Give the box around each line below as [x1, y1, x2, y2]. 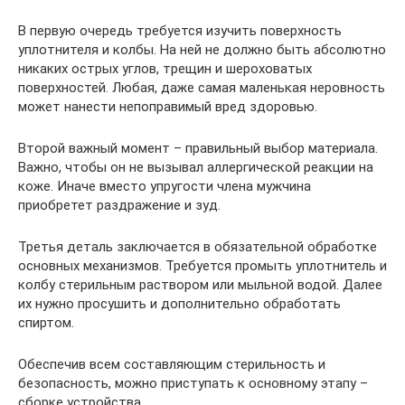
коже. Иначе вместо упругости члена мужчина [18, 177, 311, 194]
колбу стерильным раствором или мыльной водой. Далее [18, 276, 382, 293]
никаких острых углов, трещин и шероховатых [18, 60, 312, 77]
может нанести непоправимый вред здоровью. [18, 98, 317, 115]
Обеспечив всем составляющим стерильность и [18, 355, 325, 372]
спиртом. [18, 314, 74, 331]
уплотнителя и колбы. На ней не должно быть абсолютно [18, 41, 386, 58]
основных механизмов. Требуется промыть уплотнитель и [18, 257, 387, 274]
